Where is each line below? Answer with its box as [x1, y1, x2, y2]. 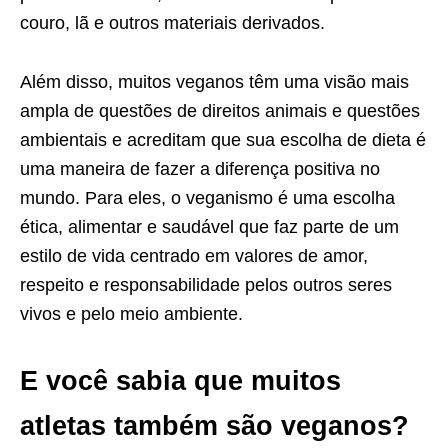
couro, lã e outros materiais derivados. [20, 12, 325, 33]
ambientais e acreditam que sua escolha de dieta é [20, 129, 426, 150]
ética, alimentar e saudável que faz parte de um [20, 216, 399, 237]
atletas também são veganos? [20, 410, 409, 441]
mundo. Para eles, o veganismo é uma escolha [20, 187, 395, 208]
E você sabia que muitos [20, 365, 341, 396]
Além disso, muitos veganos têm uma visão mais [20, 71, 409, 92]
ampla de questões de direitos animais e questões [20, 100, 420, 121]
